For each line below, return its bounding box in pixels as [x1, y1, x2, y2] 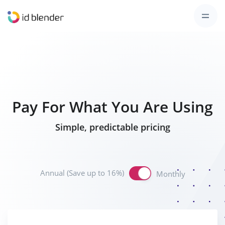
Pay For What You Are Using [12, 96, 213, 118]
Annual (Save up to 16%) [40, 168, 124, 179]
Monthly [156, 169, 185, 180]
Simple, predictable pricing [55, 121, 170, 134]
